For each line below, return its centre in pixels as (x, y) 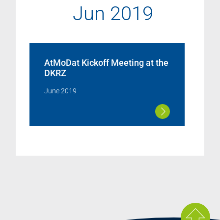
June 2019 (60, 91)
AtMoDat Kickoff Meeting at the (106, 63)
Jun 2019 (113, 13)
